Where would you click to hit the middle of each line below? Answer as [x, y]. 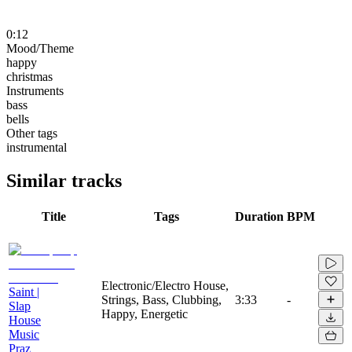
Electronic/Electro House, [165, 285]
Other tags [32, 133]
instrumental [37, 147]
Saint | [24, 291]
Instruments [35, 90]
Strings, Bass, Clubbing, [161, 299]
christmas [29, 76]
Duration [259, 216]
